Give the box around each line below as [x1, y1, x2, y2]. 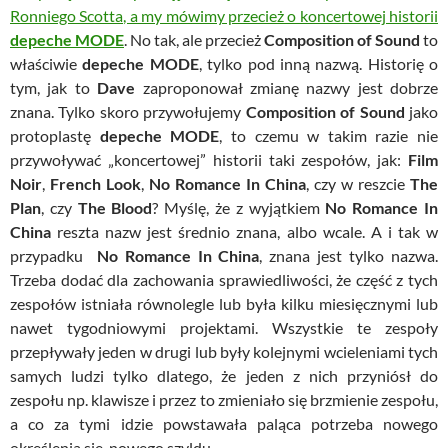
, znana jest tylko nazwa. [259, 245, 439, 265]
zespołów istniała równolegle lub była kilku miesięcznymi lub [10, 293, 438, 313]
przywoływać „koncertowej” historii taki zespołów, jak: [10, 149, 408, 169]
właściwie [10, 53, 83, 73]
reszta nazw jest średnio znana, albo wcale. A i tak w [51, 221, 438, 241]
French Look [50, 173, 141, 193]
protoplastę [10, 125, 100, 145]
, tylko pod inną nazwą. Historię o [198, 53, 438, 73]
